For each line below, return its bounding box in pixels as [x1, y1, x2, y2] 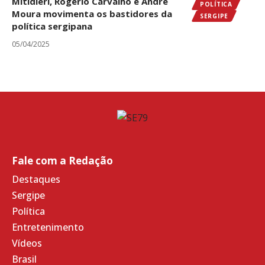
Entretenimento [12, 221, 84, 234]
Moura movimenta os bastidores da [12, 7, 172, 20]
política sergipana [12, 20, 92, 32]
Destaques [12, 173, 60, 186]
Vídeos [12, 237, 42, 250]
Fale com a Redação [12, 154, 113, 168]
